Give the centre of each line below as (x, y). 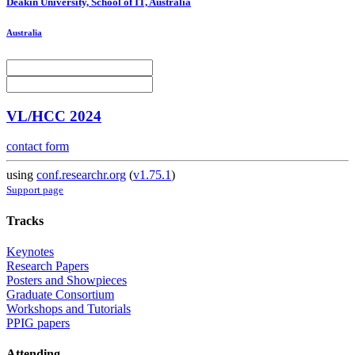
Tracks (25, 220)
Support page (35, 190)
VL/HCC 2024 (54, 116)
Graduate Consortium (60, 294)
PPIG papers (38, 323)
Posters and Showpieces (67, 280)
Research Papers (48, 265)
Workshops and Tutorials (69, 308)
